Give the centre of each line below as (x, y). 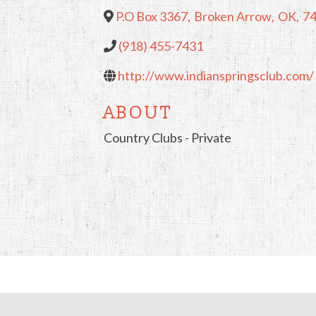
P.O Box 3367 (152, 16)
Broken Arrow (233, 16)
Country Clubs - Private (168, 137)
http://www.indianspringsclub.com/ (216, 75)
